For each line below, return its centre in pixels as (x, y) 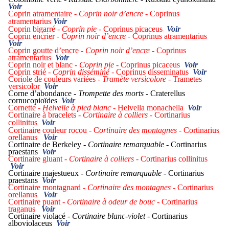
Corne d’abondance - (43, 94)
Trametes (186, 79)
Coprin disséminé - (84, 72)
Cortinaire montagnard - (48, 188)
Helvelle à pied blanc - (80, 108)
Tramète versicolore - (136, 79)
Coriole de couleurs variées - (55, 79)
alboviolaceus (32, 223)
